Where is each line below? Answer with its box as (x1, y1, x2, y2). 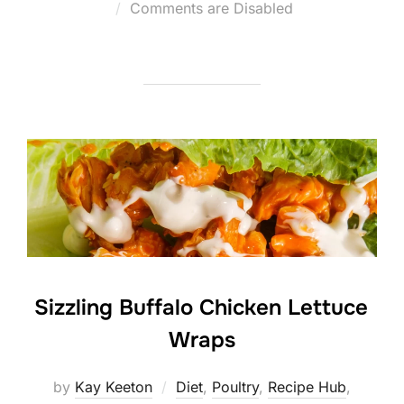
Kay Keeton (75, 377, 152, 396)
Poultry (212, 377, 259, 396)
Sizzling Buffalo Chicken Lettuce (34, 293, 368, 321)
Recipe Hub (268, 377, 346, 396)
